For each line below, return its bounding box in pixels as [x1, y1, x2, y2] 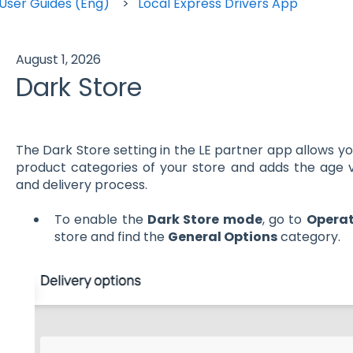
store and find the [54, 228, 168, 247]
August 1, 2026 [15, 50, 101, 69]
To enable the [54, 210, 147, 229]
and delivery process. [15, 175, 150, 194]
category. [277, 228, 340, 247]
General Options [167, 228, 277, 247]
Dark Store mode [147, 210, 262, 229]
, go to [262, 210, 307, 229]
